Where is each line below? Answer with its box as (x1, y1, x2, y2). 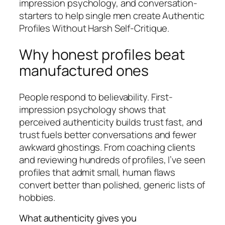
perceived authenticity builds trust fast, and (19, 115, 202, 129)
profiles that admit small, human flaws (19, 165, 176, 179)
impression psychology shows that (19, 102, 166, 116)
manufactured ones (19, 61, 149, 81)
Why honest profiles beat (19, 45, 185, 65)
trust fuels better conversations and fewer (19, 128, 196, 141)
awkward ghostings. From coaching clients (19, 140, 195, 154)
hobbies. (19, 190, 56, 204)
